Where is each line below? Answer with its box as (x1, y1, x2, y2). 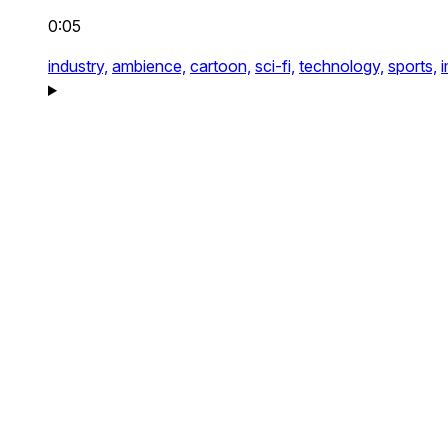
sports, (388, 56, 437, 76)
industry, (48, 56, 108, 76)
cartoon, (190, 56, 251, 76)
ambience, (112, 56, 186, 76)
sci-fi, (255, 56, 295, 76)
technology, (299, 56, 384, 76)
